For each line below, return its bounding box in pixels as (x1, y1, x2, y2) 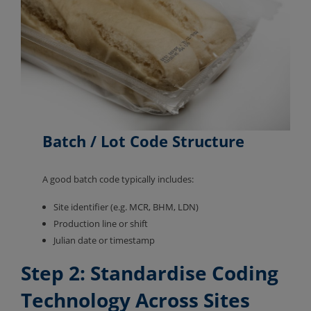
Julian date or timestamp (53, 233, 158, 246)
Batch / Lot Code (42, 130, 173, 151)
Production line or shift (53, 217, 151, 230)
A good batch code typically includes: (42, 172, 196, 185)
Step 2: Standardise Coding (21, 259, 278, 286)
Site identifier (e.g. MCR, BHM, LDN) (53, 200, 201, 213)
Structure (172, 130, 245, 151)
